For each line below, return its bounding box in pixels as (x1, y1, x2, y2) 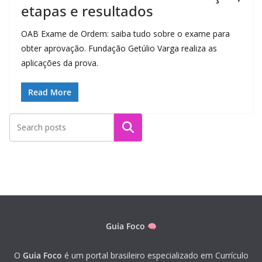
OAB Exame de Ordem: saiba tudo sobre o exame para (21, 28, 230, 40)
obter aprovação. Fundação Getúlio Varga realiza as (21, 43, 217, 54)
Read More (28, 87, 71, 98)
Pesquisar (106, 121, 150, 135)
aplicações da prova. (21, 57, 98, 69)
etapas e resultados (21, 1, 153, 21)
